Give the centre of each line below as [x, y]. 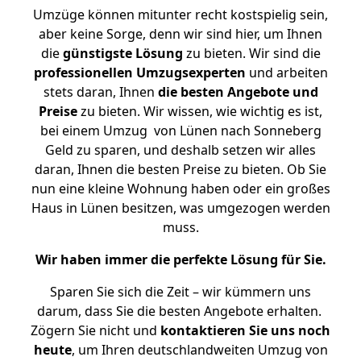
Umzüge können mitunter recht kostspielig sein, [180, 15]
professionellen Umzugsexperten [139, 73]
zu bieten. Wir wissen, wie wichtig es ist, [200, 111]
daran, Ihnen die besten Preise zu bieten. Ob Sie [180, 169]
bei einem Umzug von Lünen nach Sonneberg [180, 131]
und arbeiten [286, 73]
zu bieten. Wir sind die [251, 53]
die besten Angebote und [238, 92]
